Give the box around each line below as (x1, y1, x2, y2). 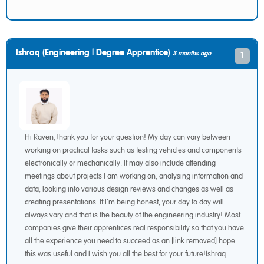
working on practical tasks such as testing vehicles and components (25, 147, 242, 154)
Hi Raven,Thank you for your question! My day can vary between (25, 134, 230, 141)
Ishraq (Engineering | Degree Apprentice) (16, 48, 173, 57)
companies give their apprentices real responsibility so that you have (25, 225, 244, 232)
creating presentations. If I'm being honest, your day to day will (25, 199, 224, 206)
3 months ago (173, 50, 211, 57)
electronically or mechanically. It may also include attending (25, 160, 216, 167)
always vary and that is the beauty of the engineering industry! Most (25, 212, 240, 219)
